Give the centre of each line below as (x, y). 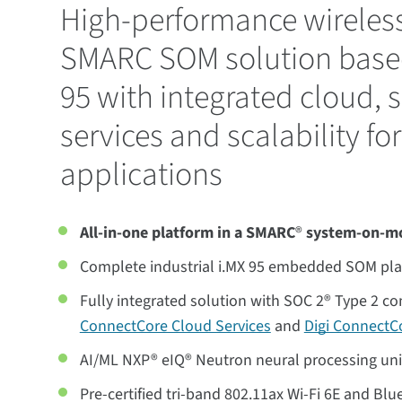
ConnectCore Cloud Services (175, 326)
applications (142, 175)
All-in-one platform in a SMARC (187, 233)
